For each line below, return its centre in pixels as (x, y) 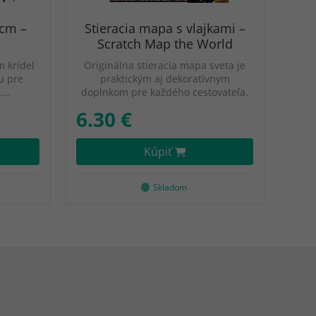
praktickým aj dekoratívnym (165, 79)
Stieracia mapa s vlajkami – (165, 28)
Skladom (170, 187)
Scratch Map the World (165, 44)
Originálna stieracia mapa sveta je (165, 65)
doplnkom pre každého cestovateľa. (165, 92)
